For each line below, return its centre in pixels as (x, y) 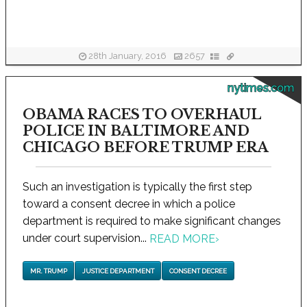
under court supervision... (86, 238)
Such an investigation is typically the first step (137, 187)
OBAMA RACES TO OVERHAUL (142, 114)
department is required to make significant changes (152, 221)
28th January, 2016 (127, 56)
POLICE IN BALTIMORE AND (136, 131)
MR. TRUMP (48, 271)
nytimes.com (260, 88)
